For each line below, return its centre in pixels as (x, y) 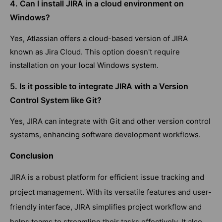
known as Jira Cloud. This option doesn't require (95, 52)
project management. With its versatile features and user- (111, 192)
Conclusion (32, 156)
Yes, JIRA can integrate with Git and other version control (110, 121)
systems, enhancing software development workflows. (105, 135)
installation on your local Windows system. (84, 65)
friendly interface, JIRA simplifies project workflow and (106, 207)
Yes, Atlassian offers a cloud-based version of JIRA (99, 39)
